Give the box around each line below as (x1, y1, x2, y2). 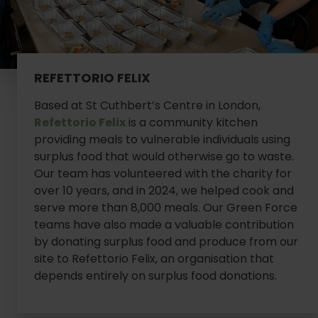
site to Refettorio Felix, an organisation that (34, 250, 274, 267)
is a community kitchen (126, 114, 258, 131)
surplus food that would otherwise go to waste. (34, 148, 294, 165)
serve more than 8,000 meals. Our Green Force (34, 199, 297, 216)
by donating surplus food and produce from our (34, 233, 298, 250)
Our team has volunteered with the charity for (34, 165, 292, 182)
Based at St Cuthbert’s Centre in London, (34, 97, 261, 114)
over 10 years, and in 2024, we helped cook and (34, 182, 294, 199)
